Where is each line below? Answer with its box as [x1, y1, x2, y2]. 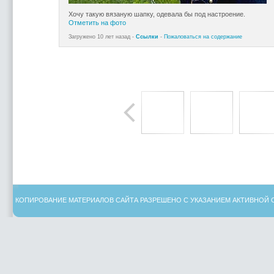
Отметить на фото [68, 19, 126, 26]
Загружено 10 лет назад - [68, 34, 136, 40]
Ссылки [135, 34, 158, 40]
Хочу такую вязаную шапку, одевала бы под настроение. [68, 10, 245, 18]
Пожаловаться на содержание [163, 34, 242, 40]
